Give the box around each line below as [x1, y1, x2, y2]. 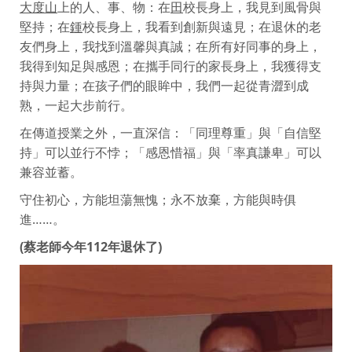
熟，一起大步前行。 [20, 97, 133, 115]
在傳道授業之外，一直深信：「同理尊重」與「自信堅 [20, 124, 321, 142]
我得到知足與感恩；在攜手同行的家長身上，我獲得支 [20, 57, 321, 75]
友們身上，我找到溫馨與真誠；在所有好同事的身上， [20, 38, 321, 56]
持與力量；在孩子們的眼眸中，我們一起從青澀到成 [20, 77, 309, 95]
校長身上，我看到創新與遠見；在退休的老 [82, 18, 321, 36]
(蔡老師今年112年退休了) [20, 238, 162, 256]
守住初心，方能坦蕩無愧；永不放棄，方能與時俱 [20, 191, 296, 209]
